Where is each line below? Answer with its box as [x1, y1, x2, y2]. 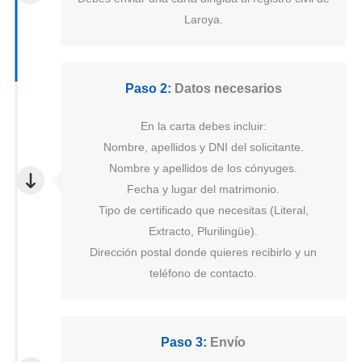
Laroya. [183, 12, 223, 26]
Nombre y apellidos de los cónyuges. [109, 161, 297, 175]
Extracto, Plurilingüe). [149, 224, 258, 238]
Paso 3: [161, 335, 207, 349]
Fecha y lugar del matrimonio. [127, 182, 280, 196]
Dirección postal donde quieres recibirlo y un [90, 245, 317, 259]
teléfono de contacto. [149, 266, 257, 280]
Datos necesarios [170, 81, 282, 95]
